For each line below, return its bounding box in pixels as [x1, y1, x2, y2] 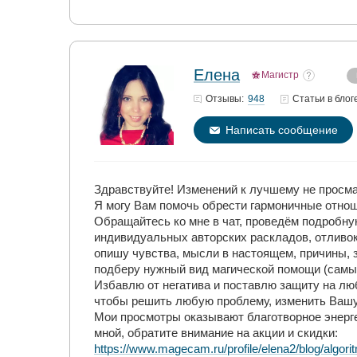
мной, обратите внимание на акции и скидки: [94, 326, 338, 339]
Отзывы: [206, 93, 244, 104]
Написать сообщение [225, 124, 338, 136]
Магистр [261, 69, 299, 80]
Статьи [292, 93, 328, 104]
